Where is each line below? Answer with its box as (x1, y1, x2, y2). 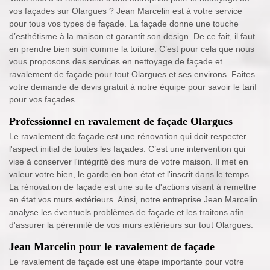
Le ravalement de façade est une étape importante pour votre (9, 257, 244, 267)
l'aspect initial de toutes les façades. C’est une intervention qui (9, 144, 245, 154)
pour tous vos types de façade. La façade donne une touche (9, 19, 239, 29)
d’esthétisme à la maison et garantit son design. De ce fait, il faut (9, 31, 255, 42)
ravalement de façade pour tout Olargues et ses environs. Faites (9, 69, 255, 80)
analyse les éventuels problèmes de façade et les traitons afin (9, 207, 244, 218)
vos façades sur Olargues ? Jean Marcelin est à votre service (9, 6, 242, 16)
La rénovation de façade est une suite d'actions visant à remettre (9, 182, 256, 192)
